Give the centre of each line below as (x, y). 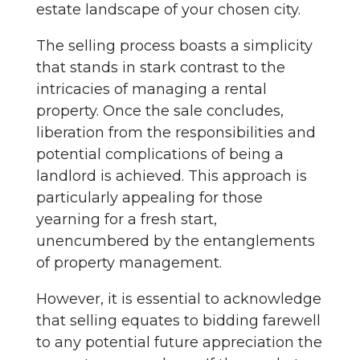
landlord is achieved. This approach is (172, 176)
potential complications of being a (160, 154)
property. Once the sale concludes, (160, 110)
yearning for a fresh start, (127, 219)
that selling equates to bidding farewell (178, 320)
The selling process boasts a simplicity (174, 45)
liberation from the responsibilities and (176, 132)
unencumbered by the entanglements (176, 241)
